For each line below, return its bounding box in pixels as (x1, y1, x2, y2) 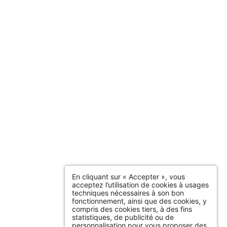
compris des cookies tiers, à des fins (72, 204, 192, 213)
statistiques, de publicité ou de (72, 212, 174, 221)
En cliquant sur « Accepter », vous (72, 172, 185, 181)
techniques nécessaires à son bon (72, 188, 184, 197)
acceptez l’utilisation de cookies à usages (72, 180, 209, 189)
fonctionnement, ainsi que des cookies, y (72, 196, 207, 205)
